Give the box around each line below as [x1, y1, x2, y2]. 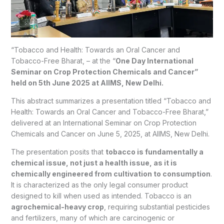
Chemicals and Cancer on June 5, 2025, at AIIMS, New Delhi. [10, 129, 209, 138]
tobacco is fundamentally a [105, 147, 203, 156]
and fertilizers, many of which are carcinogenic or [10, 213, 174, 222]
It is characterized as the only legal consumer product [10, 180, 188, 189]
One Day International [115, 56, 193, 65]
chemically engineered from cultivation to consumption [10, 169, 210, 178]
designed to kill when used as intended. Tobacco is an [10, 191, 191, 200]
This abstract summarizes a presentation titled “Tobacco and [10, 96, 211, 105]
